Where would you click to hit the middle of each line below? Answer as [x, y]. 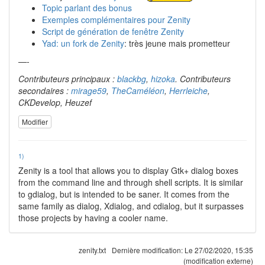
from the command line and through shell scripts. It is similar [131, 182]
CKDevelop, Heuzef [55, 103]
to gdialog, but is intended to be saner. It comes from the [124, 194]
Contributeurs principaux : [68, 79]
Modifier [35, 121]
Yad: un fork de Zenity [83, 43]
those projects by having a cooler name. [93, 217]
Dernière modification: [148, 250]
